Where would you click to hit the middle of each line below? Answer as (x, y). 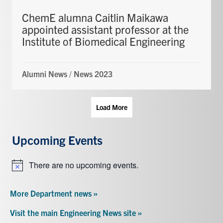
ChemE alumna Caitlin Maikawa (95, 17)
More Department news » (54, 193)
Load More (111, 107)
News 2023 (93, 73)
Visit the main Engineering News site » (76, 212)
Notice (23, 170)
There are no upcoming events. (84, 165)
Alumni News (45, 73)
